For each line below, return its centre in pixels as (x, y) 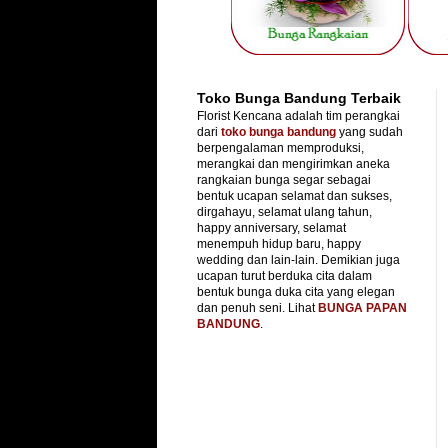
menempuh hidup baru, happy (279, 243)
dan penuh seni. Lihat (257, 307)
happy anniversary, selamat (271, 227)
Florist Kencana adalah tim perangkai (298, 115)
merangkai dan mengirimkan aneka (293, 163)
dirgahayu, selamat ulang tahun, (284, 211)
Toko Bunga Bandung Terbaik (299, 97)
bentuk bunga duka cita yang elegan (296, 291)
